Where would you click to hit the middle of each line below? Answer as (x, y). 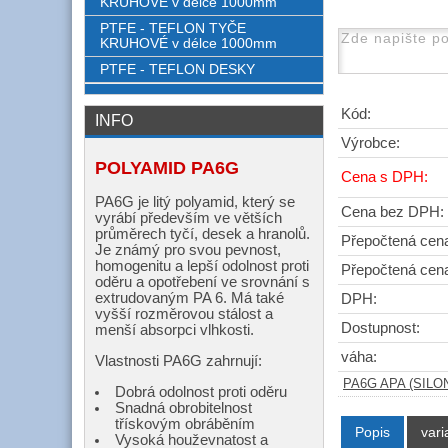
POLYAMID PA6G (167, 168)
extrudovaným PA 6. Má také (189, 297)
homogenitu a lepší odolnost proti (202, 265)
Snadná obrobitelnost (183, 407)
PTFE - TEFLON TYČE (173, 28)
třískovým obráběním (185, 423)
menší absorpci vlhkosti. (174, 329)
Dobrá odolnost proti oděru (201, 391)
